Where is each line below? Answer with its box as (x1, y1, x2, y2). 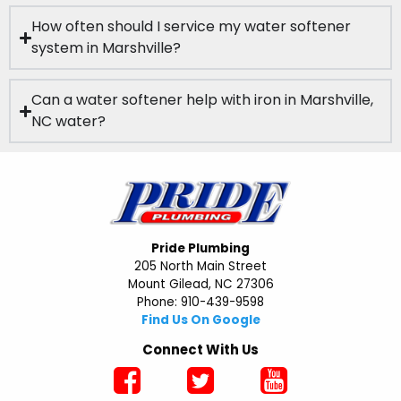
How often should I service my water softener (31, 16, 352, 38)
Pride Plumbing (151, 239, 250, 257)
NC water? (31, 111, 107, 132)
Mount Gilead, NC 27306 (127, 275, 274, 293)
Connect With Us (142, 340, 259, 360)
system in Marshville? (31, 38, 182, 59)
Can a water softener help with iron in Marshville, (31, 90, 374, 111)
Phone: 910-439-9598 (137, 293, 264, 311)
